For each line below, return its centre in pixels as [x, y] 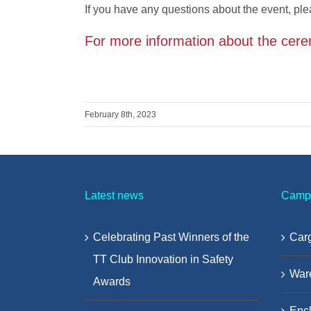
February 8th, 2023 [120, 114]
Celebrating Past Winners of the [171, 237]
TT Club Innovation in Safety [163, 259]
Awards [112, 281]
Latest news [114, 195]
